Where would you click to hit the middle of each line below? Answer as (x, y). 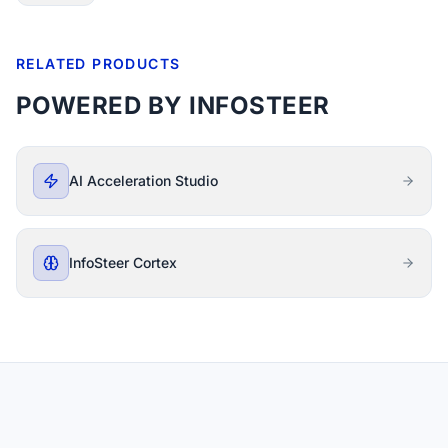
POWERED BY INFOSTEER (173, 105)
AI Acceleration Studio (143, 180)
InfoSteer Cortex (123, 262)
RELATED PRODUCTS (98, 63)
